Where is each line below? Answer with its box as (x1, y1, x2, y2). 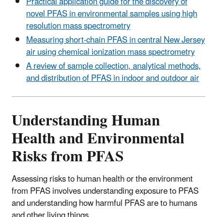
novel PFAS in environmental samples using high (26, 5, 197, 23)
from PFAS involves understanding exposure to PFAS (12, 183, 199, 201)
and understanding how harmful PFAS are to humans (12, 195, 197, 213)
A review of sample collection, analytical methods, (26, 58, 201, 75)
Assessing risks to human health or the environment (12, 170, 193, 188)
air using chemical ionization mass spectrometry (26, 43, 195, 61)
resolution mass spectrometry (26, 17, 130, 35)
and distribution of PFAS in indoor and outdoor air (26, 70, 199, 87)
